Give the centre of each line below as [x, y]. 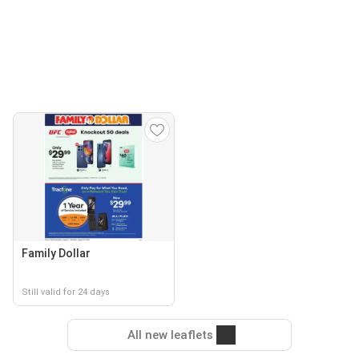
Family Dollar [56, 253]
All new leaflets [170, 335]
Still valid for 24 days [66, 292]
